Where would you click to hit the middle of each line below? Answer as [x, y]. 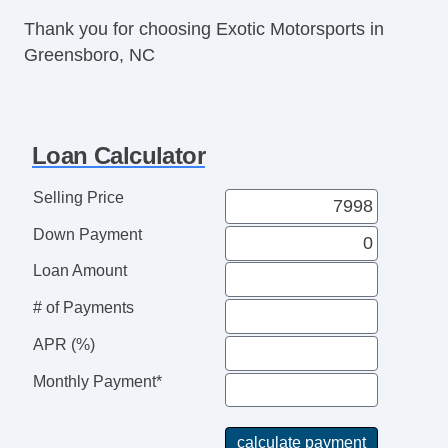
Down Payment [87, 234]
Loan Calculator [118, 156]
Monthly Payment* [97, 381]
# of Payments [83, 308]
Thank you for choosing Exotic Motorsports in [204, 29]
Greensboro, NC [89, 55]
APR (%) [63, 344]
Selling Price [78, 197]
